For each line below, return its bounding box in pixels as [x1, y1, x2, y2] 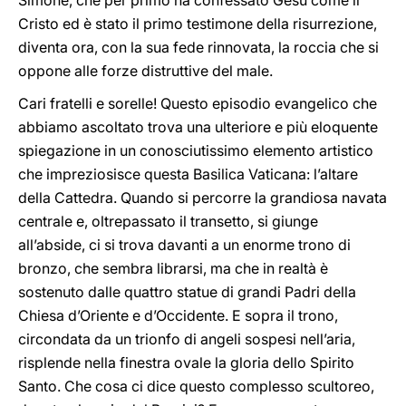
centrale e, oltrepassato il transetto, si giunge [18, 212, 318, 230]
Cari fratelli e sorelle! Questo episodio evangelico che [18, 94, 377, 112]
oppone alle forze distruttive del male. [18, 62, 273, 80]
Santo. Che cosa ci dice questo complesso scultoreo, [18, 377, 374, 395]
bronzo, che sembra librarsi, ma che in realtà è [18, 259, 328, 277]
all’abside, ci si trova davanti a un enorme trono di [18, 236, 351, 254]
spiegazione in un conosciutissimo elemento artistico [18, 141, 373, 159]
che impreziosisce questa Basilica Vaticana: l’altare [18, 165, 358, 183]
